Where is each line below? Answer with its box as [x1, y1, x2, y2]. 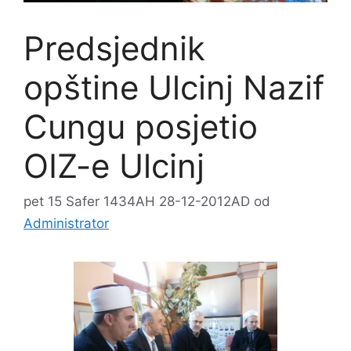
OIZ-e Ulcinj [24, 145, 204, 186]
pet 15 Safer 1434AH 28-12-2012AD [24, 194, 250, 210]
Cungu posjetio [24, 106, 258, 147]
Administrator [24, 215, 109, 232]
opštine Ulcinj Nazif [24, 67, 324, 107]
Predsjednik [24, 27, 205, 68]
